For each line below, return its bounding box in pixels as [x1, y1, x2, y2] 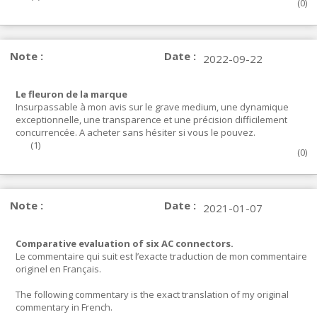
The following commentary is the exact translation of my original [16, 288, 289, 301]
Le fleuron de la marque [16, 88, 127, 100]
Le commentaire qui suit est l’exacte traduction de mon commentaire [16, 250, 307, 263]
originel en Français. [16, 263, 101, 275]
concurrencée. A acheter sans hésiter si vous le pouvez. [16, 126, 255, 139]
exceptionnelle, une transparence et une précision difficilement [16, 113, 287, 126]
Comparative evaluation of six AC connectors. [16, 237, 234, 250]
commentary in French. [16, 301, 113, 313]
